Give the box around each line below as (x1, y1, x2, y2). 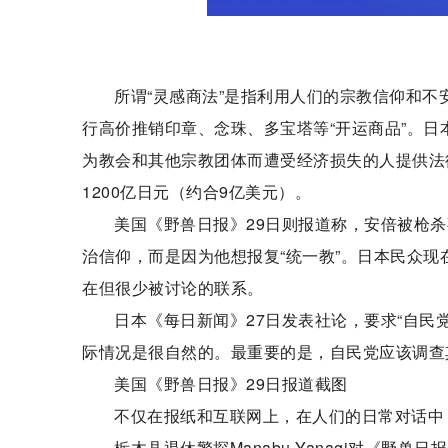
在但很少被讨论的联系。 (82, 276, 264, 299)
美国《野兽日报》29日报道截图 (114, 372, 348, 395)
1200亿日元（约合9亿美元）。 (82, 180, 311, 203)
